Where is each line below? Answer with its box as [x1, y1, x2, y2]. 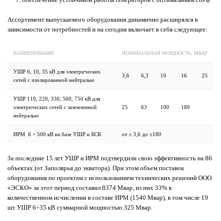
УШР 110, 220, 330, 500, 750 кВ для [13, 95, 100, 102]
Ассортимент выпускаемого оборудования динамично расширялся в [7, 15, 198, 23]
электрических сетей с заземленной [13, 104, 97, 110]
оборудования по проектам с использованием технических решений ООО [7, 174, 212, 182]
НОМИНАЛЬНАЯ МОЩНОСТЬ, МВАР [122, 50, 208, 56]
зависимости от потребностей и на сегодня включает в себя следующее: [7, 25, 208, 33]
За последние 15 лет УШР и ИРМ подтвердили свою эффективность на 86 [7, 154, 212, 162]
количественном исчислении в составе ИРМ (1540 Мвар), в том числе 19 [7, 193, 208, 201]
